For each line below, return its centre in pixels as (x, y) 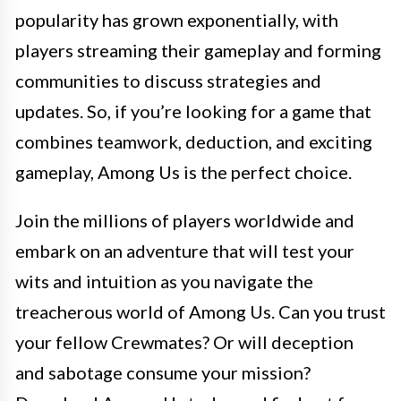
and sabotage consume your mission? (163, 372)
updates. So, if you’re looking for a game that (193, 111)
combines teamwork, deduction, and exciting (194, 141)
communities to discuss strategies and (168, 81)
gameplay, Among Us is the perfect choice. (183, 172)
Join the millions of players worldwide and (185, 220)
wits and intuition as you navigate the (164, 281)
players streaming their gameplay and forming (198, 50)
